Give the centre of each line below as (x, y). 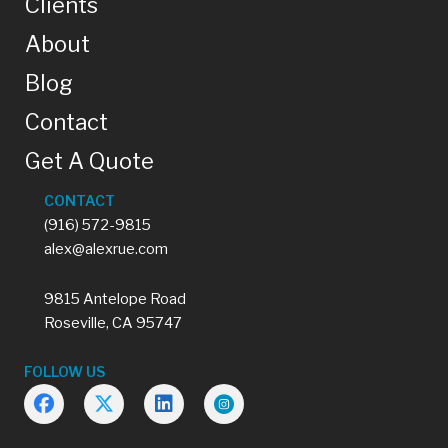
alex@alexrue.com (106, 249)
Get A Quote (89, 161)
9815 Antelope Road (115, 298)
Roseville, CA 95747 (113, 322)
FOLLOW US (64, 372)
